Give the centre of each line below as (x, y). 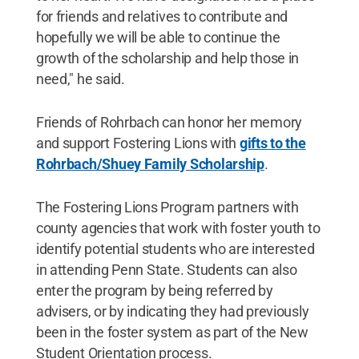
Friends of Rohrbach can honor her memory (169, 122)
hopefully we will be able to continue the (158, 37)
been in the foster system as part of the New (172, 332)
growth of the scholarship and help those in (167, 58)
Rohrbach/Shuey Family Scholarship (150, 163)
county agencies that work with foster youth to (178, 228)
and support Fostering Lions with (137, 143)
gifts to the (272, 143)
